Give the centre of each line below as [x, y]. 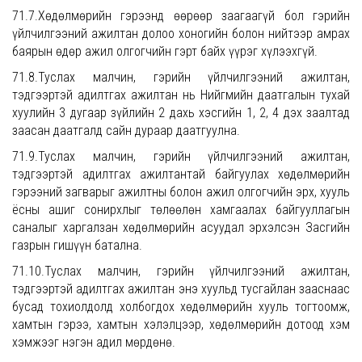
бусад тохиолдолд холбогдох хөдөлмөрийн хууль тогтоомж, [181, 307]
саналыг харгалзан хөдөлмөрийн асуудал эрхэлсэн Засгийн [181, 227]
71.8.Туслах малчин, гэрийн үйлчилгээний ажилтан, [181, 77]
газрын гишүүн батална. [77, 245]
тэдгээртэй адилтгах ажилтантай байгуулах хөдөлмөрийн [181, 174]
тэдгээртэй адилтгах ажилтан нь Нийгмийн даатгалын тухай [181, 95]
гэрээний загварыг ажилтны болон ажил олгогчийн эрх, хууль [181, 192]
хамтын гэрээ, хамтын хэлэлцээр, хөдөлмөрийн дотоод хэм [181, 324]
